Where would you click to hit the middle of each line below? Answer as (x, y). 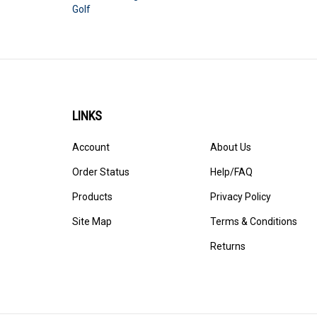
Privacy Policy (241, 196)
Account (91, 147)
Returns (228, 246)
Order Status (101, 172)
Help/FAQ (231, 172)
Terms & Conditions (254, 221)
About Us (231, 147)
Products (92, 196)
